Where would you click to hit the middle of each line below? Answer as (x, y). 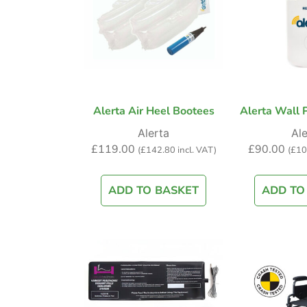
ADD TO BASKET (153, 191)
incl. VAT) (196, 150)
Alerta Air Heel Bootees (153, 111)
